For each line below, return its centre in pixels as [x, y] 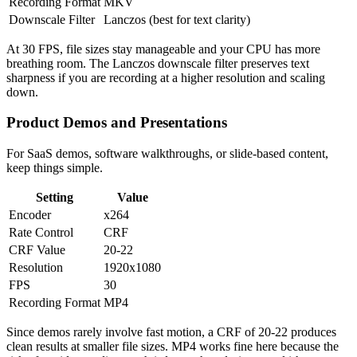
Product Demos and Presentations [117, 123]
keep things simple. [55, 167]
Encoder [30, 214]
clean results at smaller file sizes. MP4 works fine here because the [173, 346]
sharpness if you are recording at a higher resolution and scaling [166, 77]
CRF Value [37, 249]
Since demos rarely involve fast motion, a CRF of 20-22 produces [171, 331]
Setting [55, 197]
